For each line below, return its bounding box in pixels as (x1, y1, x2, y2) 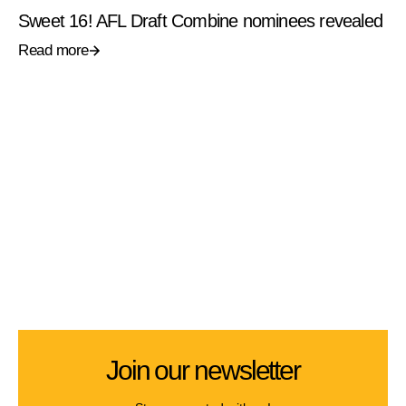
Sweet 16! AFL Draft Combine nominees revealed (18, 11, 382, 32)
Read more (18, 42, 89, 60)
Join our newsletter (105, 355, 301, 386)
